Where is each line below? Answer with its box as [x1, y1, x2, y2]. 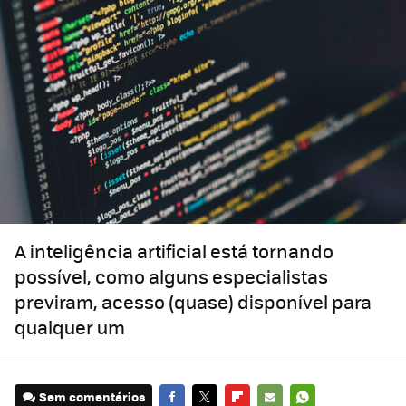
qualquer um [14, 314, 125, 341]
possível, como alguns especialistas [14, 263, 328, 290]
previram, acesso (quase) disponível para [14, 288, 372, 315]
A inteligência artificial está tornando [14, 237, 333, 265]
